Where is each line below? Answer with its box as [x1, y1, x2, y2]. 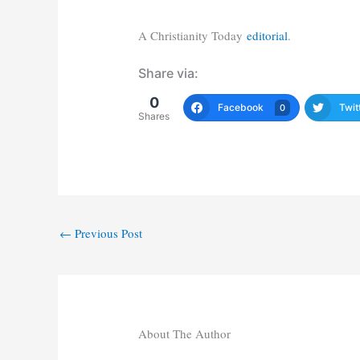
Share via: [138, 65, 199, 82]
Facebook [218, 101, 264, 114]
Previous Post [72, 225, 142, 242]
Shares [138, 110, 170, 123]
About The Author [138, 325, 231, 342]
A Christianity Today [138, 27, 247, 44]
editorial [247, 27, 288, 44]
